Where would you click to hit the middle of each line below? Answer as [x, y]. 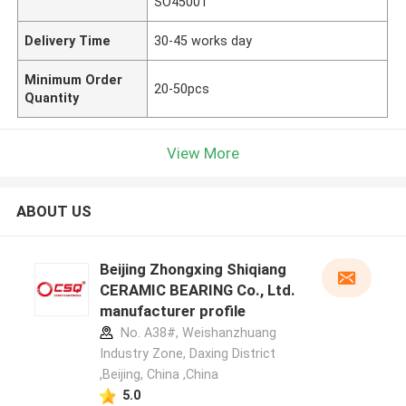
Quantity [52, 97]
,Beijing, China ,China [159, 375]
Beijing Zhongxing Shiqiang [193, 270]
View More [203, 153]
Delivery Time [68, 40]
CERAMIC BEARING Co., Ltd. [197, 290]
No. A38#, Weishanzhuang [196, 333]
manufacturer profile [172, 311]
